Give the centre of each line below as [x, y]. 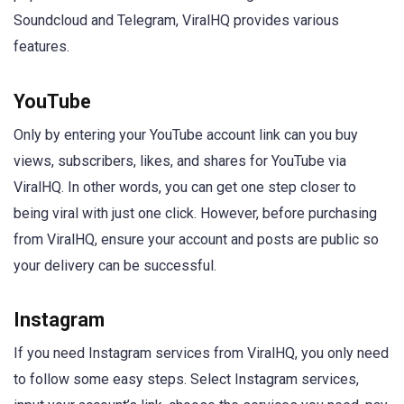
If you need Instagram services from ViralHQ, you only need [201, 353]
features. [41, 47]
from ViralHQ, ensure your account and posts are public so [196, 239]
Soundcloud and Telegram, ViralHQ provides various [176, 21]
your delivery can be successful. [115, 265]
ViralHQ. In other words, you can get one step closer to [185, 187]
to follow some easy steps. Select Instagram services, [186, 379]
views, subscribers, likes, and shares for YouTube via [180, 161]
